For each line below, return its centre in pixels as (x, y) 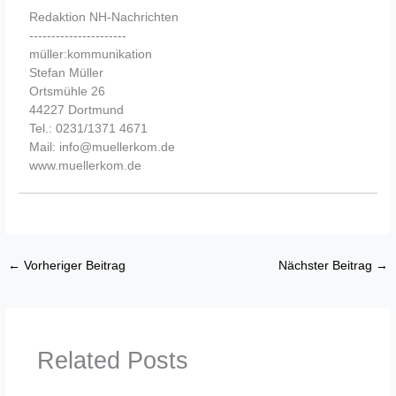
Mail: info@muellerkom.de (103, 147)
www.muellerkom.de (86, 166)
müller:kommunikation (91, 54)
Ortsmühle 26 (68, 91)
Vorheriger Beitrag (73, 266)
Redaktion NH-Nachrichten (104, 17)
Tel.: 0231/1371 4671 (89, 129)
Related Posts (112, 360)
